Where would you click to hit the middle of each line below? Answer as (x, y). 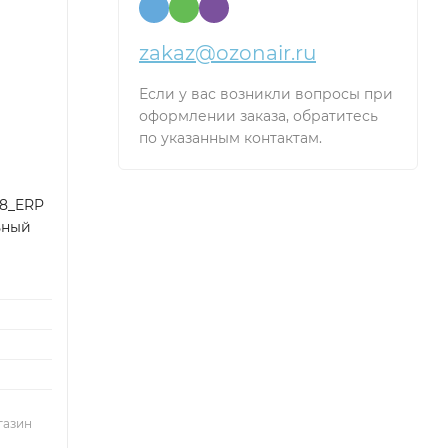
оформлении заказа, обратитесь (258, 116)
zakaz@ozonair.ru (227, 53)
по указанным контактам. (230, 138)
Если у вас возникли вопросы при (266, 94)
